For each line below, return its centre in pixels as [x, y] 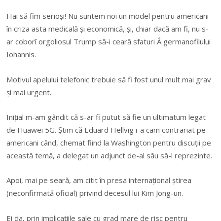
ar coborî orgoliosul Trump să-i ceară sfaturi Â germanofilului [109, 42]
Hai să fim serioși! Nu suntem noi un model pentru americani [108, 16]
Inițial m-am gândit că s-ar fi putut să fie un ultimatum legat [106, 117]
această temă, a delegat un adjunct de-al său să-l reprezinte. [110, 156]
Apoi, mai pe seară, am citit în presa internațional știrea [99, 180]
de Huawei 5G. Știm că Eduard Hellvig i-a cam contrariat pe [106, 130]
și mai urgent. [29, 92]
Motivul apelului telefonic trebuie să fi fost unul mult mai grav [109, 79]
